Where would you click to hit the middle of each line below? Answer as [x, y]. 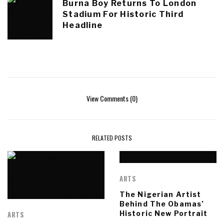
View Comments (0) [112, 98]
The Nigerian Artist [160, 194]
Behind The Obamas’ [162, 204]
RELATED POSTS [112, 138]
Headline [83, 25]
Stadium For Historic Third [123, 14]
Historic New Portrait [164, 213]
